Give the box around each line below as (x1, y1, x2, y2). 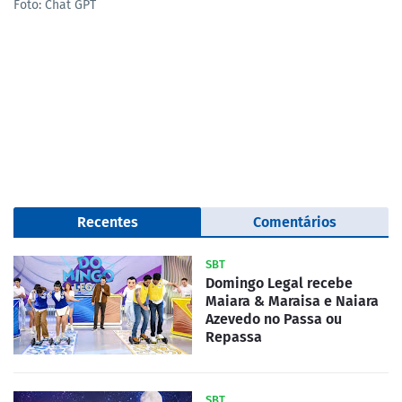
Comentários (253, 213, 336, 231)
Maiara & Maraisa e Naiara (205, 292, 379, 310)
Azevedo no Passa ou (205, 310, 342, 328)
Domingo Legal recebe (205, 274, 353, 292)
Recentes (76, 213, 138, 231)
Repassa (205, 328, 262, 345)
